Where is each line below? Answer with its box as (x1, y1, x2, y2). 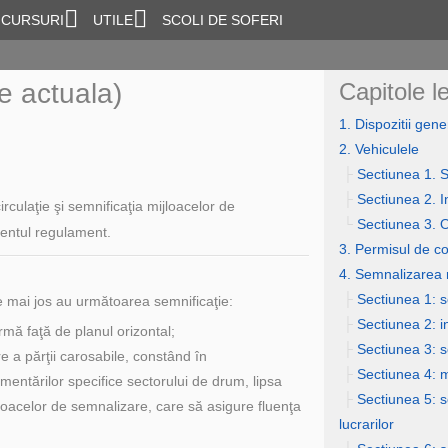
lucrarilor (338, 416, 394, 432)
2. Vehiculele (338, 141, 419, 157)
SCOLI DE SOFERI (162, 12, 283, 28)
